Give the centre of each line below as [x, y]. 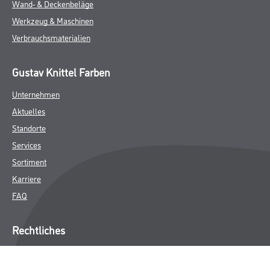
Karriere [27, 178]
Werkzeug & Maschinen [53, 20]
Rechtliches [39, 230]
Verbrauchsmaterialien [51, 37]
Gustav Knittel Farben [61, 72]
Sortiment [29, 161]
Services [27, 144]
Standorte [29, 127]
